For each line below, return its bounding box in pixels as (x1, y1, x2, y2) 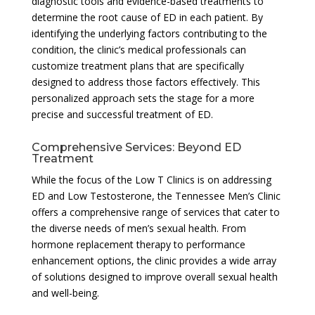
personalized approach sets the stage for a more (31, 91, 255, 105)
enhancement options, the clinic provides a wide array (31, 253, 276, 267)
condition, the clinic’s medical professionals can (31, 42, 246, 56)
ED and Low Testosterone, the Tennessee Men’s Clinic (31, 188, 281, 202)
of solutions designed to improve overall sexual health (31, 269, 278, 283)
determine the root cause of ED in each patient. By (31, 10, 263, 24)
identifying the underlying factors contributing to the (31, 26, 267, 40)
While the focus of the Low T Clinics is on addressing (31, 172, 271, 186)
